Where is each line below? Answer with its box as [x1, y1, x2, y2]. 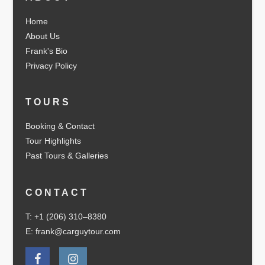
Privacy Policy [25, 60, 77, 70]
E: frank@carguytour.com [25, 227, 121, 237]
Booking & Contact [25, 121, 95, 131]
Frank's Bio [25, 46, 67, 56]
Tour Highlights [25, 136, 81, 146]
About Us [25, 31, 60, 41]
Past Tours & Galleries [25, 151, 108, 161]
